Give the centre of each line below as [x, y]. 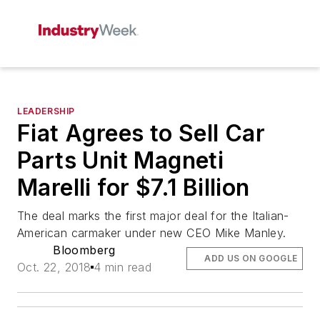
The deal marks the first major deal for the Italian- [153, 216]
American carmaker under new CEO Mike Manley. [152, 233]
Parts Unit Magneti [121, 160]
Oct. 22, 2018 [54, 267]
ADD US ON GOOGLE [251, 258]
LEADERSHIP [46, 111]
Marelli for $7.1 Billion [134, 187]
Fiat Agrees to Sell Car [141, 133]
